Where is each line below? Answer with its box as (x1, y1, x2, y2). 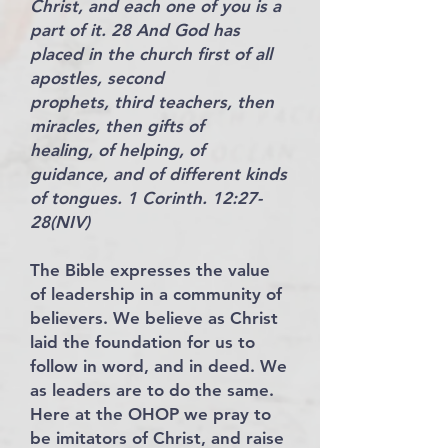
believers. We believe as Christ (30, 308, 278, 328)
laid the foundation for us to (30, 332, 255, 352)
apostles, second (30, 68, 164, 88)
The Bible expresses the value (30, 260, 270, 280)
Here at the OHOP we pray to (30, 404, 271, 424)
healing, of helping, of (30, 140, 205, 160)
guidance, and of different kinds (30, 164, 287, 184)
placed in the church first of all (30, 44, 272, 64)
